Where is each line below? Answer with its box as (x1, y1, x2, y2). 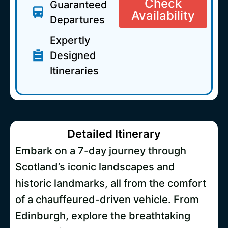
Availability (131, 8, 195, 23)
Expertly (50, 34, 90, 47)
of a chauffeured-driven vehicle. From (15, 193, 199, 206)
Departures (50, 14, 105, 26)
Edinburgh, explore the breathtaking (15, 210, 190, 222)
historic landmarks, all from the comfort (15, 177, 206, 190)
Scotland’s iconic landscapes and (15, 161, 175, 174)
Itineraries (50, 65, 99, 77)
